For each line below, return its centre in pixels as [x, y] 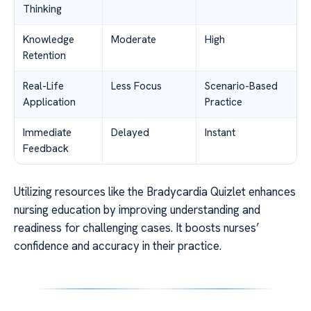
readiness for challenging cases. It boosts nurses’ [136, 228]
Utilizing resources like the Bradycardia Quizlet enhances [155, 192]
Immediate [47, 133]
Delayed [130, 133]
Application [49, 102]
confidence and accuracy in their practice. [118, 246]
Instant [220, 133]
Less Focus [136, 86]
